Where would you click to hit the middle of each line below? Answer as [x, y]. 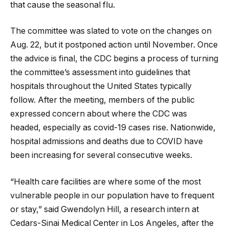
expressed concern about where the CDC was [99, 114]
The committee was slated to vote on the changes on [111, 31]
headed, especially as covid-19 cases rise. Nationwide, [113, 128]
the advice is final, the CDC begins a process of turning [114, 59]
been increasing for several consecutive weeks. [101, 155]
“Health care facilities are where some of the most [106, 181]
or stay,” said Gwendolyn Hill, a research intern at [105, 209]
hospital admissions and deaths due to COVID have [107, 142]
